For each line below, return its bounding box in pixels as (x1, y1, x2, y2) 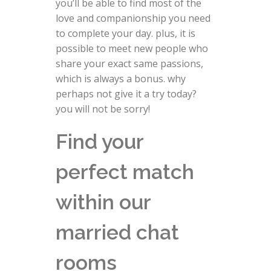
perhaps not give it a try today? (55, 87, 197, 100)
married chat (55, 220, 179, 244)
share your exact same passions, (55, 56, 203, 70)
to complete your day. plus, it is (55, 26, 195, 40)
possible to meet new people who (55, 41, 208, 55)
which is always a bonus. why (55, 71, 186, 85)
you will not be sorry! (55, 102, 150, 116)
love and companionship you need (55, 11, 211, 25)
